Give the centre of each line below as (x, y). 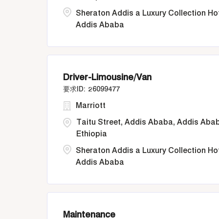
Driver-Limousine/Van (107, 77)
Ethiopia (92, 134)
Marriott (91, 105)
